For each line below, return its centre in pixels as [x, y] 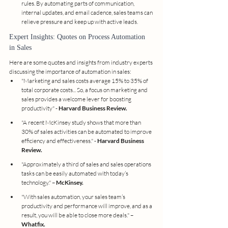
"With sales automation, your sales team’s [74, 197]
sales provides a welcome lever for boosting [77, 99]
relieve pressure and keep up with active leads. [80, 22]
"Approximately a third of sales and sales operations [87, 164]
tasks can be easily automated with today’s [75, 174]
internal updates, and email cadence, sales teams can [88, 13]
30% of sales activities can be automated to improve [87, 132]
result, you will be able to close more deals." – [78, 215]
